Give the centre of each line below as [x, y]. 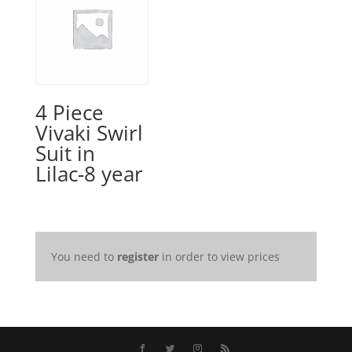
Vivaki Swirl [89, 132]
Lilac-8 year [89, 173]
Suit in [65, 153]
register [137, 256]
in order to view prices [219, 256]
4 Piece [69, 112]
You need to [84, 256]
